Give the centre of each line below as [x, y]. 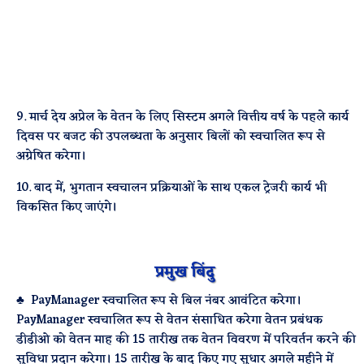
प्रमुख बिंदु [187, 272]
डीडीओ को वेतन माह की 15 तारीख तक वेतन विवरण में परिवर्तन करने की [186, 340]
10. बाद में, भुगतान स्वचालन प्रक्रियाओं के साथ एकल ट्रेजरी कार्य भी [172, 188]
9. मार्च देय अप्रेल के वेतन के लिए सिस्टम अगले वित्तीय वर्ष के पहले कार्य [183, 117]
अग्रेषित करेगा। [52, 156]
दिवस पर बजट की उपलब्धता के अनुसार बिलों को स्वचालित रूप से [171, 137]
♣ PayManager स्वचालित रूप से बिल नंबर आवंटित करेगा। [159, 301]
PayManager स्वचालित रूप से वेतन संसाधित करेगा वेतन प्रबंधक [170, 321]
